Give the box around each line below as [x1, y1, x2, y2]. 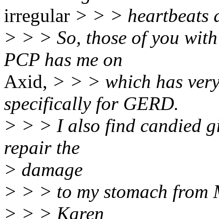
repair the [4, 136, 80, 158]
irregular [4, 4, 75, 26]
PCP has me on [4, 48, 123, 70]
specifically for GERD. [4, 92, 179, 114]
